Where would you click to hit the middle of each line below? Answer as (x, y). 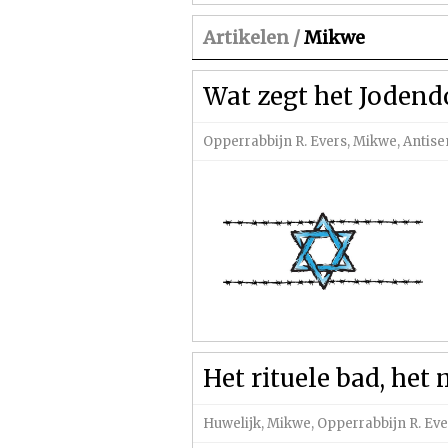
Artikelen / (251, 37)
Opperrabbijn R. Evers (275, 141)
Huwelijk (232, 423)
